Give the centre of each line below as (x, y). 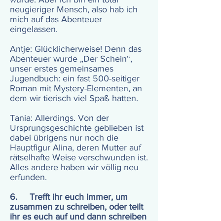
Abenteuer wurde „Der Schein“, (71, 59)
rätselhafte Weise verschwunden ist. (79, 157)
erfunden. (30, 177)
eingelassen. (35, 29)
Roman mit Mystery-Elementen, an (76, 88)
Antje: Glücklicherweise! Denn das (76, 49)
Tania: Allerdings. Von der (59, 118)
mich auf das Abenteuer (56, 19)
